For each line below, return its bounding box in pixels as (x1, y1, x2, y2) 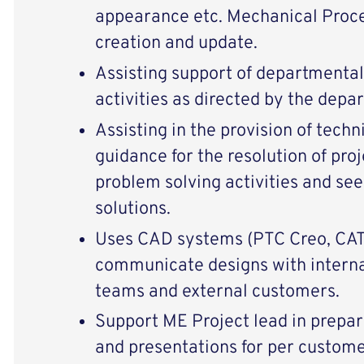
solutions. (94, 197, 171, 220)
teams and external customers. (94, 280, 340, 303)
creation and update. (94, 32, 258, 55)
